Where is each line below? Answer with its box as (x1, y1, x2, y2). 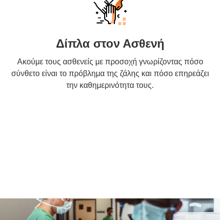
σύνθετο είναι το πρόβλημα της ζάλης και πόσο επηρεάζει (11, 69, 209, 78)
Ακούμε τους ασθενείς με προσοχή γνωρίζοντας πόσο (17, 57, 203, 66)
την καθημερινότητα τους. (66, 81, 154, 90)
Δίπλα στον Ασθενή (55, 37, 165, 51)
